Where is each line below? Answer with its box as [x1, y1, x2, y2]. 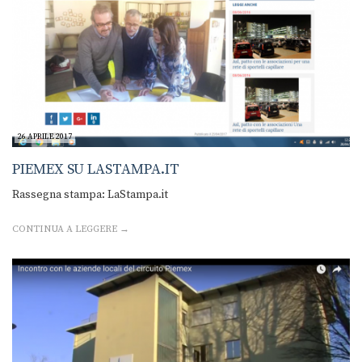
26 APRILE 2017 [18, 132, 72, 142]
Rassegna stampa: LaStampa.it [12, 187, 168, 203]
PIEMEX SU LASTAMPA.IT [12, 160, 179, 179]
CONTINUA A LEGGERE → [12, 223, 129, 236]
